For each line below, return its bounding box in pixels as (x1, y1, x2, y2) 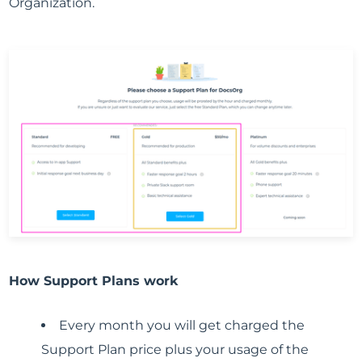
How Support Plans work (9, 273, 179, 289)
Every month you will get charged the (59, 318, 305, 334)
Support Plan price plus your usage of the (41, 342, 309, 358)
